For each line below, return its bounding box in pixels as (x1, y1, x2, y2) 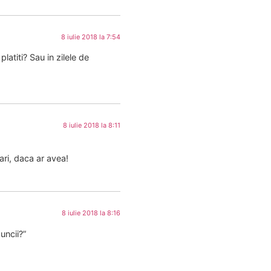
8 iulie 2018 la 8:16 (62, 209, 121, 218)
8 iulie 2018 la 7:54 (61, 32, 121, 41)
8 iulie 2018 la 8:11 (63, 120, 121, 129)
